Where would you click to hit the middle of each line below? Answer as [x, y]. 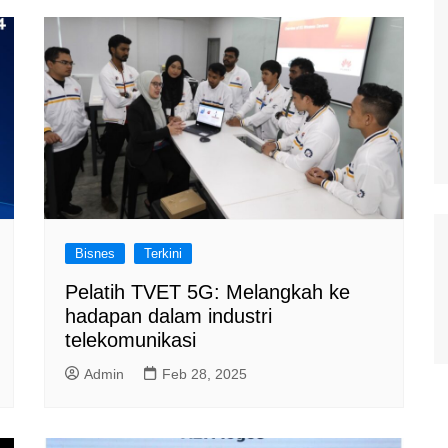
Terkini [163, 253]
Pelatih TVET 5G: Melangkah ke [207, 292]
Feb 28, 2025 [204, 374]
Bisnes [95, 253]
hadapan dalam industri [168, 316]
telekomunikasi [130, 340]
